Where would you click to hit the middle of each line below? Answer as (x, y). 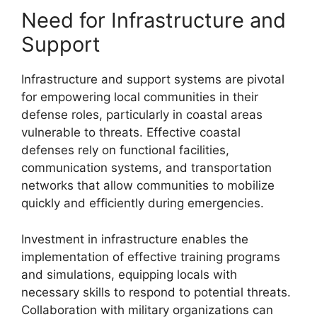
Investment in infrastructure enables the (135, 239)
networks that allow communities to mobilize (148, 185)
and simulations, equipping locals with (129, 274)
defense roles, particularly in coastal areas (142, 115)
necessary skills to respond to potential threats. (156, 292)
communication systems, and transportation (146, 168)
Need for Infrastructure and (154, 20)
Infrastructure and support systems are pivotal (153, 79)
